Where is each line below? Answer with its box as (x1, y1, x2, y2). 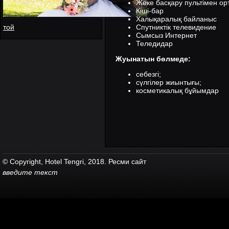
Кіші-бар (136, 7, 164, 15)
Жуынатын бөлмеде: (116, 55, 191, 63)
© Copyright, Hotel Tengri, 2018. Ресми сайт (3, 157, 146, 166)
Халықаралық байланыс (136, 15, 217, 24)
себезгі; (136, 70, 161, 79)
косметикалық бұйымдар (136, 86, 219, 95)
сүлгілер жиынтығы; (136, 78, 201, 87)
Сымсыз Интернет (136, 31, 197, 40)
